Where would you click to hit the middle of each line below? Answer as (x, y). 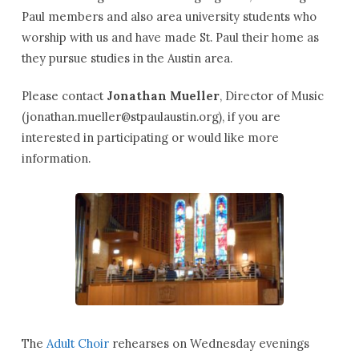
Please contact (62, 95)
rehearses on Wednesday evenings (209, 344)
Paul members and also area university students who (169, 16)
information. (56, 158)
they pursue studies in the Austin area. (127, 58)
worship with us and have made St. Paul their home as (170, 37)
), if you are (249, 116)
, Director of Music (271, 95)
